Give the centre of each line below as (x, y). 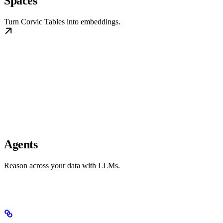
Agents (21, 145)
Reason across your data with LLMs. (62, 166)
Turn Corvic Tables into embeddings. (62, 22)
